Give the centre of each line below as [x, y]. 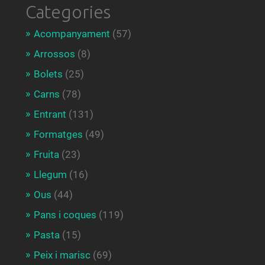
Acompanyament [72, 33]
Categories [68, 12]
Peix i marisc [62, 255]
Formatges [58, 134]
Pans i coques [65, 214]
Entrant [50, 114]
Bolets [48, 74]
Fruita [46, 154]
